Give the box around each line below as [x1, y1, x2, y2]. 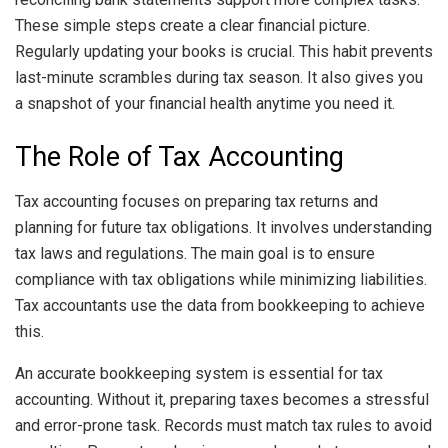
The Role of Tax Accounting [15, 141, 344, 174]
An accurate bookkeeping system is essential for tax [15, 363, 383, 383]
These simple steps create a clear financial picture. [15, 15, 370, 35]
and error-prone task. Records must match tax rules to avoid [15, 415, 432, 435]
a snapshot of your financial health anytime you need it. [15, 93, 395, 113]
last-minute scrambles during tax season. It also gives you [15, 67, 423, 87]
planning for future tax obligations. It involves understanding [15, 217, 432, 237]
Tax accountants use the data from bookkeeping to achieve [15, 295, 425, 315]
